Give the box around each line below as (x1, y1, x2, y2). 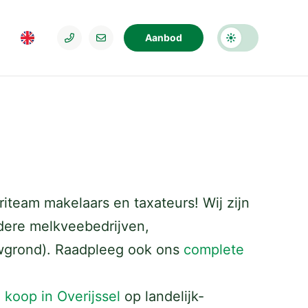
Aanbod (145, 32, 182, 43)
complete (184, 241, 244, 258)
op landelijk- (120, 288, 204, 305)
